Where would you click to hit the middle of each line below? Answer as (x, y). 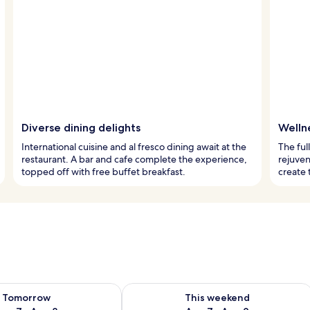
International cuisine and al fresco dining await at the (134, 146)
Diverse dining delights (81, 127)
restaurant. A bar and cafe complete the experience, (134, 159)
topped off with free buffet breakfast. (103, 171)
